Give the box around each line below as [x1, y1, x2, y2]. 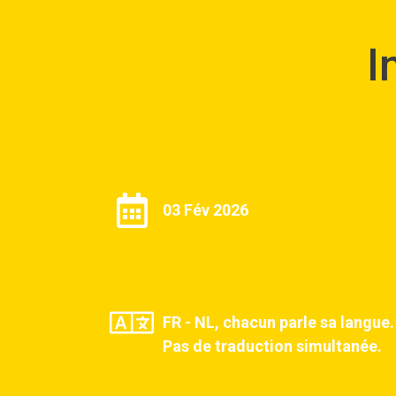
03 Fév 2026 [163, 200, 248, 219]
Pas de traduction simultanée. [163, 336, 382, 355]
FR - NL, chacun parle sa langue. [163, 312, 394, 331]
